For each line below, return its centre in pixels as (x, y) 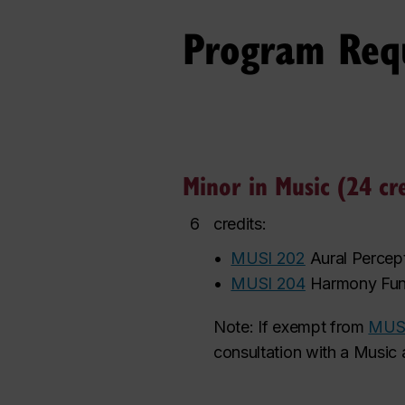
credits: (240, 224)
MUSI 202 (268, 258)
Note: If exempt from (291, 327)
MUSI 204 (268, 283)
